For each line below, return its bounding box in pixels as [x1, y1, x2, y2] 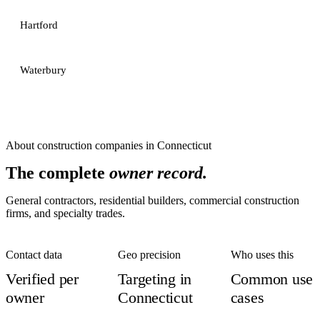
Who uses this [230, 249, 294, 261]
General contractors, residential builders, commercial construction [6, 194, 299, 206]
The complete [6, 164, 109, 182]
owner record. [109, 164, 207, 182]
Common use [230, 270, 314, 288]
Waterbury [20, 64, 66, 76]
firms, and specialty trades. [6, 207, 125, 219]
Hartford [20, 19, 58, 31]
